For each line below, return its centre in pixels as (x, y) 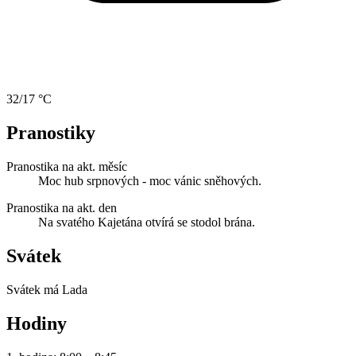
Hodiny (37, 323)
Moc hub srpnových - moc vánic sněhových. (150, 181)
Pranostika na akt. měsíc (67, 167)
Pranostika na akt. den (62, 208)
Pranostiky (51, 133)
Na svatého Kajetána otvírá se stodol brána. (147, 222)
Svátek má (34, 290)
